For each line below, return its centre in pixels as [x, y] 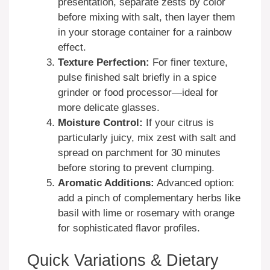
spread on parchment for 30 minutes [139, 152]
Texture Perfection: [104, 62]
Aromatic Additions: [106, 183]
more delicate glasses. [109, 107]
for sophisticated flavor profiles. [129, 228]
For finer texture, [189, 62]
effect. [72, 47]
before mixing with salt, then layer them [146, 17]
